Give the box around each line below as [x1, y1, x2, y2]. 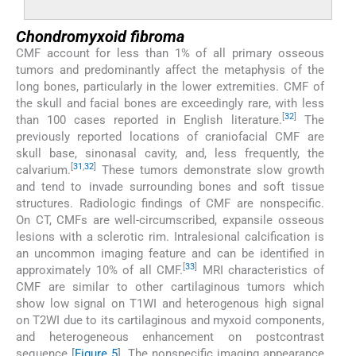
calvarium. [16, 162, 71, 177]
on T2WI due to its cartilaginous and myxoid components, [16, 312, 324, 327]
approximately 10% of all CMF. [16, 262, 184, 277]
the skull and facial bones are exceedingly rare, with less [16, 95, 324, 110]
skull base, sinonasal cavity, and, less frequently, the [16, 145, 324, 161]
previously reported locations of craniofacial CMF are [16, 129, 324, 144]
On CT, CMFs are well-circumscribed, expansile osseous [16, 212, 324, 227]
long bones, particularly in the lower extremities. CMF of [16, 79, 324, 94]
